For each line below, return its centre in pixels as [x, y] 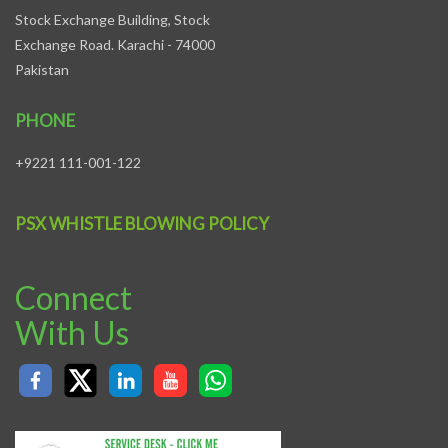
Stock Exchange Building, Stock [112, 19]
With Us [72, 332]
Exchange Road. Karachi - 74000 [115, 44]
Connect [73, 297]
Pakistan [42, 69]
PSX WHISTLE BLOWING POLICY [142, 223]
